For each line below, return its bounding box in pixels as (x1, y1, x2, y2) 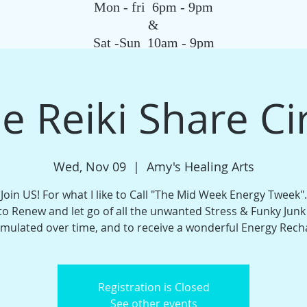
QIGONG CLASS (39, 75, 101, 84)
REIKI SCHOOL (119, 75, 177, 84)
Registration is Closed (97, 280, 210, 295)
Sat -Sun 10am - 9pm (93, 35, 214, 50)
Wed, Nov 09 (53, 158, 126, 175)
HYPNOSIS (241, 75, 283, 84)
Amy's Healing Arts (146, 158, 254, 175)
